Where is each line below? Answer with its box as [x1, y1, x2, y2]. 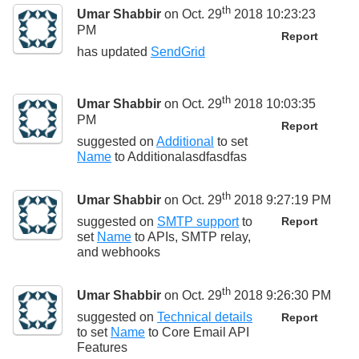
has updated [77, 44, 151, 58]
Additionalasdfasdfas [127, 149, 247, 163]
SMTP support [157, 215, 239, 229]
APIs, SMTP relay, [147, 230, 251, 244]
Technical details [157, 310, 252, 325]
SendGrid [151, 44, 205, 58]
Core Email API [162, 325, 249, 340]
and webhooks [77, 245, 160, 260]
